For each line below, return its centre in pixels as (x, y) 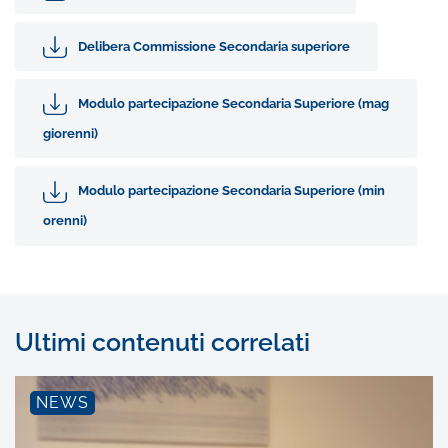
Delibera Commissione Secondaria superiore (214, 46)
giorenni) (70, 133)
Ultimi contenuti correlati (162, 342)
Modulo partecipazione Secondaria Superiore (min (231, 191)
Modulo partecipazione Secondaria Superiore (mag (233, 103)
